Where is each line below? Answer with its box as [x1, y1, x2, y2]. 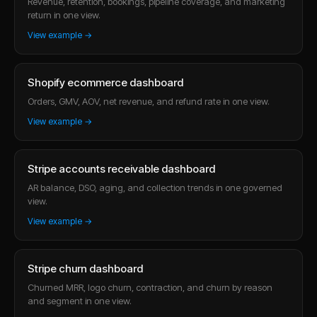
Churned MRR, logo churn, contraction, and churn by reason [28, 281, 272, 293]
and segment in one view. [28, 294, 132, 306]
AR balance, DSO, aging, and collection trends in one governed [28, 181, 282, 193]
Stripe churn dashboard [28, 261, 143, 275]
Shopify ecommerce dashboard [28, 75, 183, 89]
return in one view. [28, 8, 100, 21]
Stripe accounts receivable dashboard [28, 161, 215, 175]
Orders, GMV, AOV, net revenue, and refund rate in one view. [28, 95, 270, 107]
